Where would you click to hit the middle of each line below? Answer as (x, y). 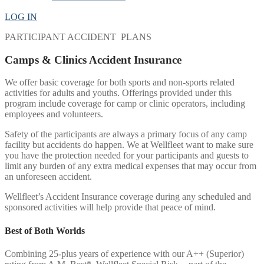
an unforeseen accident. (52, 177)
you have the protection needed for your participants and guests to (127, 156)
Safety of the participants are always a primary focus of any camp (126, 134)
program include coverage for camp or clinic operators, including (125, 104)
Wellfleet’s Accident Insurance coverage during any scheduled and (128, 197)
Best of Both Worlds (45, 230)
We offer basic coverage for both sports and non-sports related (120, 82)
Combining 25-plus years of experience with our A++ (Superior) (124, 253)
